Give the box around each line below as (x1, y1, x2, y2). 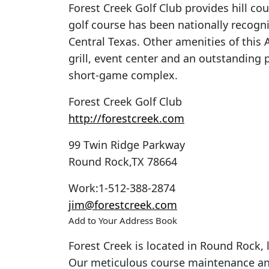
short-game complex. (68, 68, 178, 83)
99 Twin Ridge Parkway (68, 138, 185, 153)
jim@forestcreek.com (68, 198, 177, 213)
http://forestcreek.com (68, 111, 184, 126)
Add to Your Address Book (68, 214, 177, 227)
